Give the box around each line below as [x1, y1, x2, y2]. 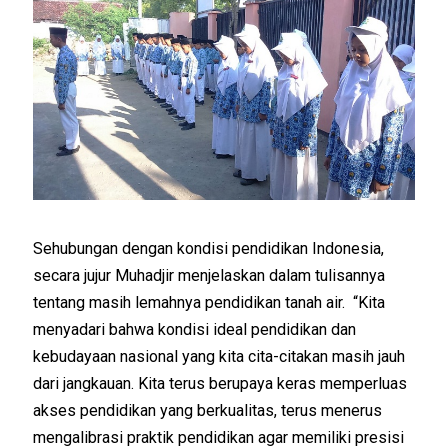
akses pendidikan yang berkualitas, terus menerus [33, 401, 383, 421]
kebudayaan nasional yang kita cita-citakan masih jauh [33, 347, 406, 367]
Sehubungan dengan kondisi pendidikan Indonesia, [33, 239, 385, 259]
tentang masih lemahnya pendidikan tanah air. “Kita [33, 293, 386, 313]
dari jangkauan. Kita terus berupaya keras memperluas [33, 374, 408, 394]
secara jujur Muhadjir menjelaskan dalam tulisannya [33, 266, 386, 286]
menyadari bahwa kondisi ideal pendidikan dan [33, 320, 357, 340]
